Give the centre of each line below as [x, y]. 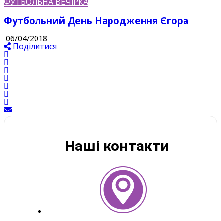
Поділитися [35, 46]
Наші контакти [117, 146]
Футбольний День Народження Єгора [96, 21]
